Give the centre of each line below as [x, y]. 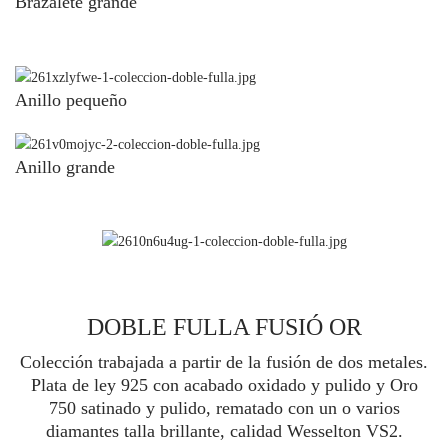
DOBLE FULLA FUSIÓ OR [224, 327]
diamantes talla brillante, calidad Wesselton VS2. [224, 431]
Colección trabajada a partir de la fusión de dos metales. [224, 362]
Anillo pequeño [71, 99]
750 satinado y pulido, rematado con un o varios [224, 408]
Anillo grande [65, 167]
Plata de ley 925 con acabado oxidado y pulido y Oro [224, 385]
